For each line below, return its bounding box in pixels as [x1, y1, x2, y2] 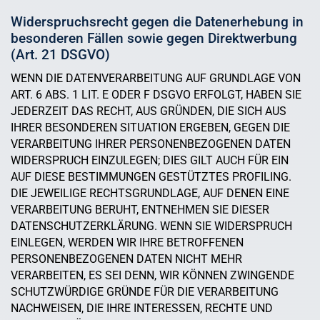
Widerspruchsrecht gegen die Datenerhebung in [11, 14, 304, 31]
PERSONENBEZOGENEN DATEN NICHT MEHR [11, 252, 242, 266]
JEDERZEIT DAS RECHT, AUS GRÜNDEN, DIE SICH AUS [11, 104, 286, 119]
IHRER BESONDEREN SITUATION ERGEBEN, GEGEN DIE [11, 121, 290, 135]
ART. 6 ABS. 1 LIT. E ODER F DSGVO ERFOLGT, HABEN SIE [11, 88, 301, 102]
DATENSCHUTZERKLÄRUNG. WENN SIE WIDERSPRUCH [11, 219, 292, 234]
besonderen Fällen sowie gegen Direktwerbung [11, 30, 297, 47]
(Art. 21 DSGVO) [11, 46, 110, 64]
